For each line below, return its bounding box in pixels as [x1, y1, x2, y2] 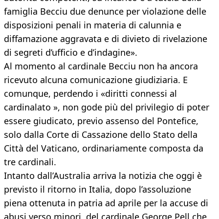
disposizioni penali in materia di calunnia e [4, 19, 181, 31]
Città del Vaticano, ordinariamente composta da [4, 142, 203, 154]
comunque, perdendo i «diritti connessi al [4, 88, 177, 100]
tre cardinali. [4, 156, 56, 168]
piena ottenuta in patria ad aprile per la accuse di [4, 197, 208, 209]
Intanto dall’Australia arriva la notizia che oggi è [4, 170, 202, 182]
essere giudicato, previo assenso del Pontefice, [4, 115, 198, 127]
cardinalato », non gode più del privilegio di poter [4, 101, 209, 113]
